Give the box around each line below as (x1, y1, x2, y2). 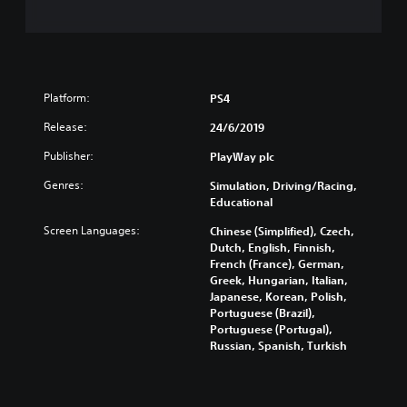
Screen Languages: (44, 223, 140, 238)
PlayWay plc (210, 149, 274, 164)
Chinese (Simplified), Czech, (210, 223, 354, 238)
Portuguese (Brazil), (210, 305, 315, 320)
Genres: (44, 177, 84, 193)
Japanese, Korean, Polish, (210, 289, 347, 303)
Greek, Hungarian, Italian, (210, 273, 348, 287)
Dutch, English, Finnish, (210, 240, 335, 254)
